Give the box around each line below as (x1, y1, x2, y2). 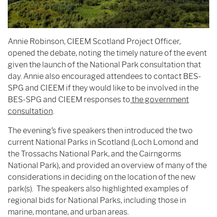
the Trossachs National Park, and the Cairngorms (8, 149, 181, 158)
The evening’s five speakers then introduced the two (8, 125, 193, 135)
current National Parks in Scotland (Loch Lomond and (8, 137, 199, 147)
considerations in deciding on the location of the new (8, 172, 196, 182)
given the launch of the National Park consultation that (8, 60, 201, 69)
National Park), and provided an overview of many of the (8, 160, 207, 170)
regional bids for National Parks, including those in (8, 195, 186, 205)
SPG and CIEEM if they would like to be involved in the (8, 83, 199, 93)
